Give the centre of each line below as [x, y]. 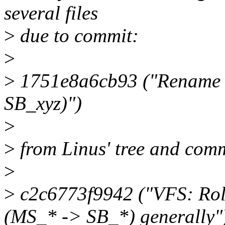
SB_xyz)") [43, 103]
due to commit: [77, 36]
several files [51, 13]
